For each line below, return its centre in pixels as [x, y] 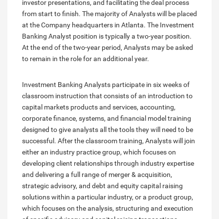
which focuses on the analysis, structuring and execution [108, 208]
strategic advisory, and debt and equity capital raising [102, 186]
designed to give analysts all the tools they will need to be [108, 130]
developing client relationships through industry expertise [108, 164]
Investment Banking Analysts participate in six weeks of [106, 85]
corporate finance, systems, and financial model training [107, 119]
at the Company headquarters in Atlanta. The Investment [108, 25]
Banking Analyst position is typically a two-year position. [107, 36]
